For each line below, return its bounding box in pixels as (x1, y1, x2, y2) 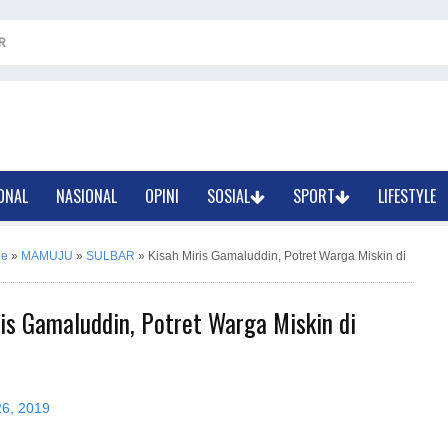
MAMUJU (21, 249, 73, 263)
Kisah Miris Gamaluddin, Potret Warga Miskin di (148, 249, 406, 263)
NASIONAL (56, 184, 118, 208)
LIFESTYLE (378, 184, 437, 208)
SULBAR (86, 249, 135, 263)
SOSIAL (207, 184, 251, 208)
